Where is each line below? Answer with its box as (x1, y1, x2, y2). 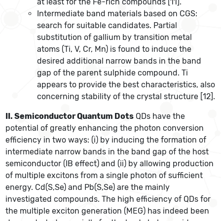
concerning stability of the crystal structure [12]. (37, 92, 216, 102)
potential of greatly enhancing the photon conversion (5, 123, 204, 133)
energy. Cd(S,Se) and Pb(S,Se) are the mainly (5, 183, 170, 192)
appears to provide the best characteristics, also (37, 80, 216, 90)
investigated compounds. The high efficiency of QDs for (5, 194, 211, 204)
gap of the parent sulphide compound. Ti (37, 68, 188, 78)
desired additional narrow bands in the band (37, 56, 202, 66)
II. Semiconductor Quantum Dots (5, 111, 134, 121)
